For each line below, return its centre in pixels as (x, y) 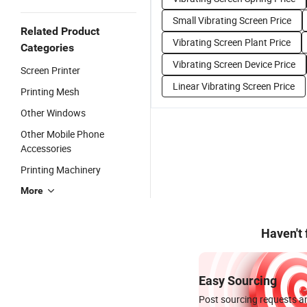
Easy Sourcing (238, 281)
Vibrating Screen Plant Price (232, 42)
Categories (47, 48)
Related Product (60, 31)
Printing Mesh (50, 91)
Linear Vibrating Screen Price (234, 86)
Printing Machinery (61, 170)
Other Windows (53, 113)
